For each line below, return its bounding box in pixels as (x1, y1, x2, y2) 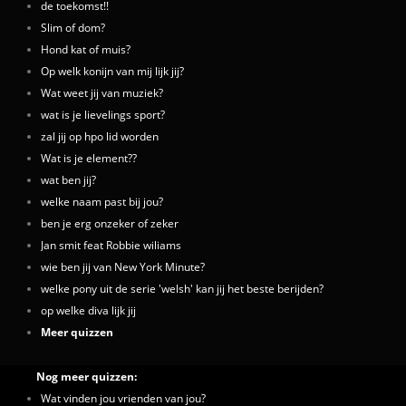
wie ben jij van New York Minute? (41, 259, 205, 274)
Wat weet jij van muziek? (41, 85, 163, 100)
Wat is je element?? (41, 150, 137, 165)
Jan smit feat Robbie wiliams (41, 237, 181, 252)
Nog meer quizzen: (36, 369, 137, 383)
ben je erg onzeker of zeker (41, 216, 179, 230)
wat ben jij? (41, 172, 96, 187)
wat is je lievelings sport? (41, 107, 165, 121)
